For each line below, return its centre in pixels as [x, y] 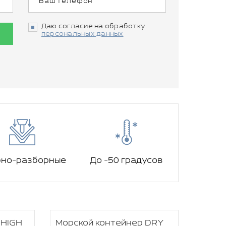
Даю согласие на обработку [94, 26]
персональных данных [82, 34]
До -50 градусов [126, 161]
